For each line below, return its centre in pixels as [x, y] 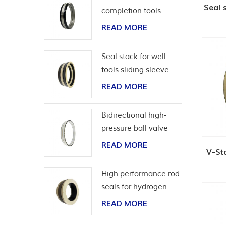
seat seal [118, 142]
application [122, 200]
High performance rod [141, 174]
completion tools [131, 11]
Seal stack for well [134, 56]
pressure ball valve [135, 128]
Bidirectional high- [134, 115]
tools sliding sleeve [135, 70]
